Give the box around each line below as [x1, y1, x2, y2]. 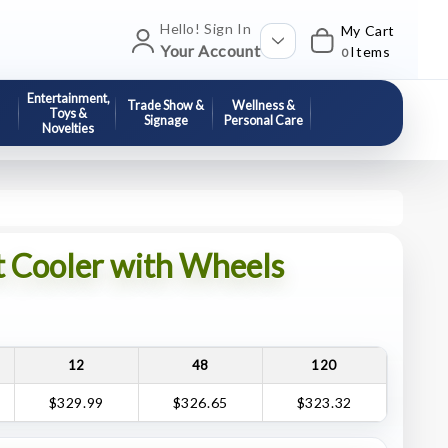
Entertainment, [26, 90, 110, 106]
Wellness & [231, 98, 295, 113]
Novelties [42, 120, 95, 136]
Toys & [49, 105, 88, 121]
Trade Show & [127, 98, 205, 113]
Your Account [159, 41, 261, 60]
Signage [143, 113, 188, 128]
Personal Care [223, 113, 303, 128]
